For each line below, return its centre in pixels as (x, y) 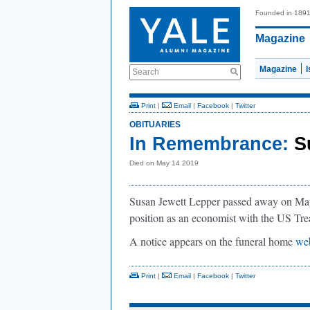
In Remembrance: (209, 144)
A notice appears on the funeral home (212, 241)
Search (146, 72)
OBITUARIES (155, 125)
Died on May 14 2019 (164, 163)
